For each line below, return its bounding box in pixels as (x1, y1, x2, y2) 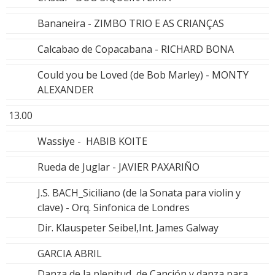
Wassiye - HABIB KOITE (37, 134, 147, 148)
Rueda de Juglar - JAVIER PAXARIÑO (37, 160, 199, 174)
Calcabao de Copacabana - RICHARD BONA (37, 42, 234, 56)
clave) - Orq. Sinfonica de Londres (37, 200, 190, 214)
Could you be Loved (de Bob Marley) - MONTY (37, 68, 249, 82)
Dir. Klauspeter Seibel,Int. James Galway (37, 220, 219, 234)
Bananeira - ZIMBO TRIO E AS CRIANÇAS (37, 16, 224, 30)
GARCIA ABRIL (37, 246, 102, 260)
